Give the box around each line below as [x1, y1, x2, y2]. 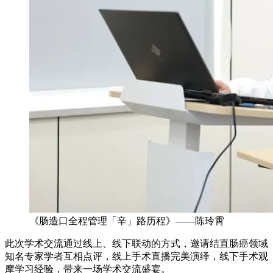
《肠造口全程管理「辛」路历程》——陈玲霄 [29, 216, 224, 227]
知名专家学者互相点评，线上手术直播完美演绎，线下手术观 [5, 251, 268, 262]
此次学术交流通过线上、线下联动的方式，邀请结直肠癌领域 [5, 238, 268, 249]
